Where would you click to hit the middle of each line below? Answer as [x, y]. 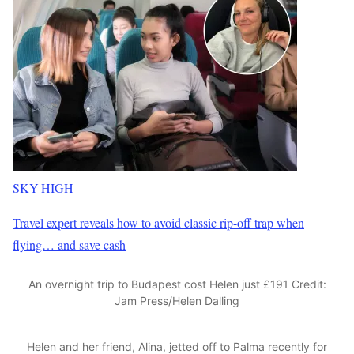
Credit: [309, 284]
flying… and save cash [69, 245]
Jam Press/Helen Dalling [177, 301]
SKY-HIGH [43, 188]
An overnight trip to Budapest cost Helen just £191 [158, 284]
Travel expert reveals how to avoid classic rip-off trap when [158, 223]
